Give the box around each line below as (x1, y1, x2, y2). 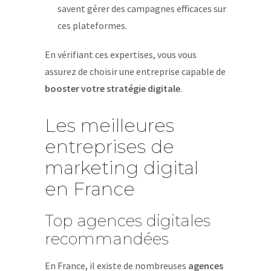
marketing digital (45, 157, 198, 179)
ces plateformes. (57, 19, 127, 31)
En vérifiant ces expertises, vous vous (45, 48, 197, 60)
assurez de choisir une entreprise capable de (45, 65, 226, 77)
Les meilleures (45, 114, 174, 137)
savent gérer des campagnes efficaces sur (57, 2, 226, 15)
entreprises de (45, 135, 174, 158)
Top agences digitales (45, 211, 211, 230)
